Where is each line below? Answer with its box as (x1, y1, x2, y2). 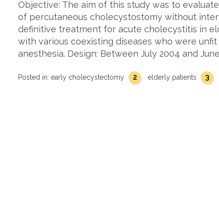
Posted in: (18, 73, 51, 81)
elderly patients (148, 73, 198, 81)
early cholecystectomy (51, 73, 126, 81)
